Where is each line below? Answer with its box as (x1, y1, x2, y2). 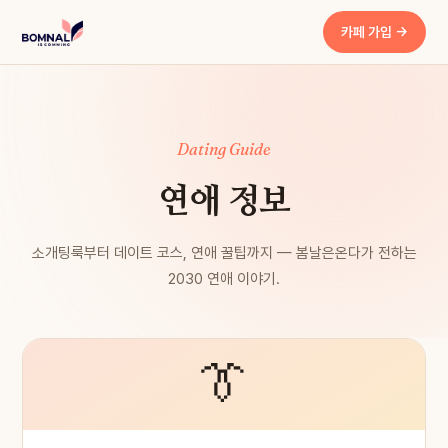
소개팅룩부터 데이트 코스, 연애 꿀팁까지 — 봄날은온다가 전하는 (31, 244, 417, 262)
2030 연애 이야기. (168, 270, 280, 288)
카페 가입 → (341, 24, 408, 40)
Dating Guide (177, 139, 271, 159)
